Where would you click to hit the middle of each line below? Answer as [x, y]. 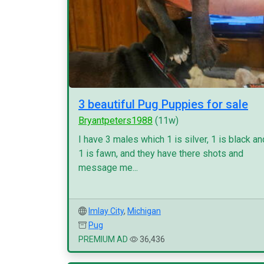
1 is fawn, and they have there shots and [161, 154]
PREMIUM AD [103, 239]
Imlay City [106, 211]
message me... [108, 168]
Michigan [144, 211]
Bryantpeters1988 [115, 121]
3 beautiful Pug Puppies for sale [163, 104]
